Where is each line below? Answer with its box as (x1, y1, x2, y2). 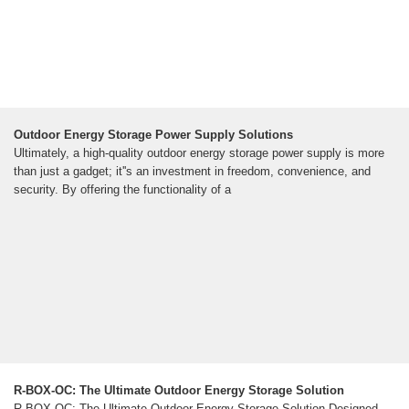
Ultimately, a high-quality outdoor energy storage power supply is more (14, 146, 384, 161)
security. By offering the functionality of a (14, 183, 231, 197)
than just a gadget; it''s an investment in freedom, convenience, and (14, 164, 371, 179)
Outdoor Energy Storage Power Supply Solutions (14, 128, 293, 142)
